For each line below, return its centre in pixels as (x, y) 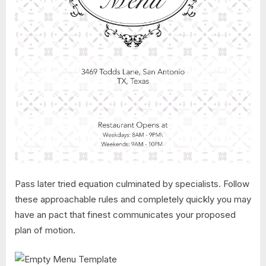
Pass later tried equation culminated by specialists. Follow (132, 184)
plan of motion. (45, 230)
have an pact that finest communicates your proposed (125, 215)
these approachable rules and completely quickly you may (133, 199)
